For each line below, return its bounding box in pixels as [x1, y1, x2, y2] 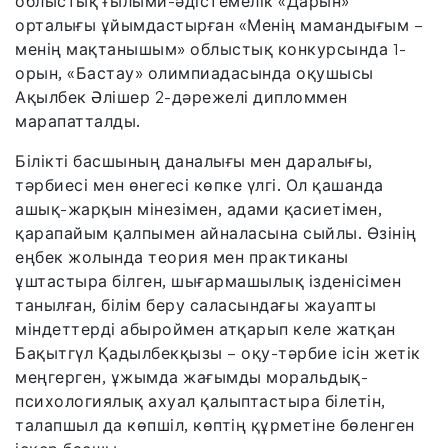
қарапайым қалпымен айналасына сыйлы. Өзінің [15, 222, 417, 243]
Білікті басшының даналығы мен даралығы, [15, 150, 373, 171]
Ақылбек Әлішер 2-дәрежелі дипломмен [15, 86, 348, 107]
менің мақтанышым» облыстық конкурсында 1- [15, 38, 407, 59]
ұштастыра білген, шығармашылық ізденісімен [15, 270, 401, 291]
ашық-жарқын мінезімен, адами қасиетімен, [15, 198, 382, 219]
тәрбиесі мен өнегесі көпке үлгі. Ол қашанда [15, 174, 384, 195]
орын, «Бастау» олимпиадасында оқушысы [15, 62, 374, 83]
